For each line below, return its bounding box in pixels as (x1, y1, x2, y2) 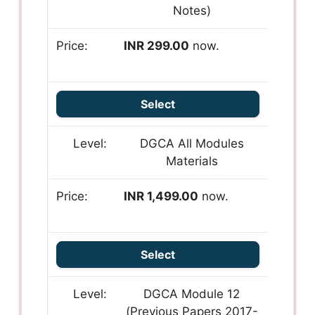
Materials (165, 154, 218, 169)
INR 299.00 (124, 39, 190, 53)
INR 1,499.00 (124, 189, 199, 204)
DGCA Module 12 (143, 287, 240, 302)
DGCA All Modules (139, 136, 244, 151)
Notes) (172, 4, 211, 18)
